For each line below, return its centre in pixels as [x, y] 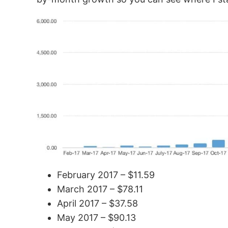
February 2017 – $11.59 [106, 175]
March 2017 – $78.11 [100, 189]
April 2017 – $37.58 [97, 203]
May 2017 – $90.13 [96, 218]
